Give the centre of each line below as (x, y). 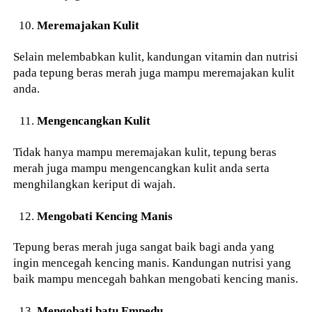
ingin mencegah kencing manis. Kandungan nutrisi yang (153, 263)
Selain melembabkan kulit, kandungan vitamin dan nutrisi (156, 57)
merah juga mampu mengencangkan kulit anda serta (142, 167)
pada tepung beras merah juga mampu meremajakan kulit (154, 73)
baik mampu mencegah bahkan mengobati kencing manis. (156, 279)
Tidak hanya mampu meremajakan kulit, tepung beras (145, 151)
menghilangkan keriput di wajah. (95, 184)
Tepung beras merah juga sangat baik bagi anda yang (144, 247)
